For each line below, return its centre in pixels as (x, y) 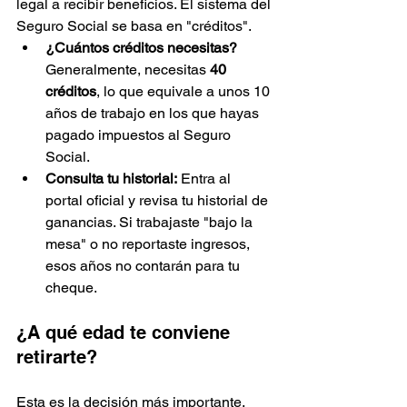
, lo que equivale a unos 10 (185, 91)
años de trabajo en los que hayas (154, 113)
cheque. (71, 288)
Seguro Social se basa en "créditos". (134, 26)
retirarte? (57, 357)
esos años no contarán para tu (144, 266)
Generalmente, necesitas (128, 69)
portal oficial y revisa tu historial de (159, 200)
